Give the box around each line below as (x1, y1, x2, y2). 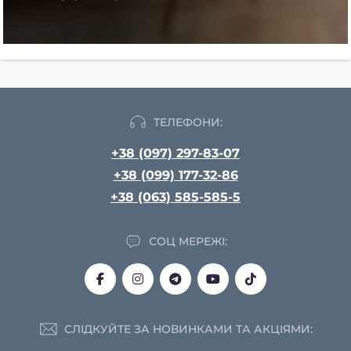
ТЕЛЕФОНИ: (154, 114, 223, 129)
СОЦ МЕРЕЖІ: (149, 233, 227, 248)
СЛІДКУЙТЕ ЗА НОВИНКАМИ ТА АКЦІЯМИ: (63, 321, 313, 336)
